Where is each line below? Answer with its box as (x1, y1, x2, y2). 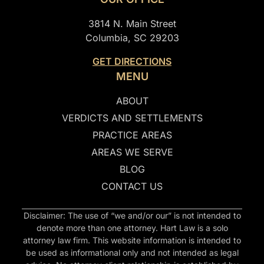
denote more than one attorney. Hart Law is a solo (36, 222, 228, 233)
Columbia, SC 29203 (85, 31, 179, 44)
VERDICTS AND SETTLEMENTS (61, 111, 203, 124)
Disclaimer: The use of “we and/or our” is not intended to (23, 210, 241, 220)
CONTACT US (101, 180, 163, 192)
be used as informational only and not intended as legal (25, 247, 239, 258)
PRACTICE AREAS (92, 128, 172, 141)
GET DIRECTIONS (93, 55, 171, 67)
